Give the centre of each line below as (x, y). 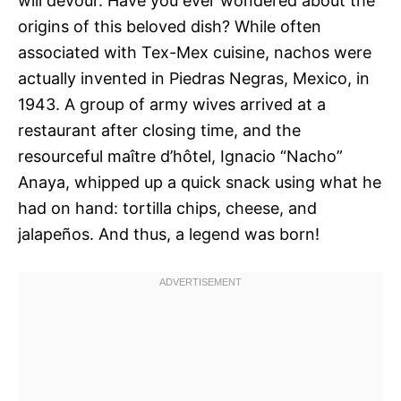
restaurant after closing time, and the (159, 130)
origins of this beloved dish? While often (170, 26)
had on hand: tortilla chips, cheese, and (167, 208)
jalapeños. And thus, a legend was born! (169, 234)
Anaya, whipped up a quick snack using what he (200, 182)
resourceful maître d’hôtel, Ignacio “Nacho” (180, 156)
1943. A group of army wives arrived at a (172, 104)
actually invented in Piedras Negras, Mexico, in (194, 78)
